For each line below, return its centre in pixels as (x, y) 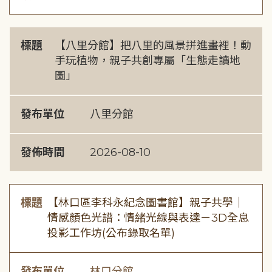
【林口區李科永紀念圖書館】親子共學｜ (146, 203)
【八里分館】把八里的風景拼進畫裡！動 (153, 46)
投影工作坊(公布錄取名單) (111, 233)
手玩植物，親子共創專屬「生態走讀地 (147, 61)
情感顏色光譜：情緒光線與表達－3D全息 (148, 218)
